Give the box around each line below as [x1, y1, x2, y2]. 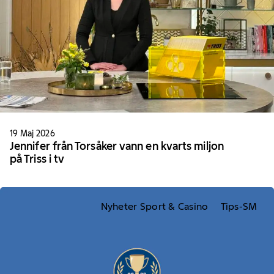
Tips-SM [220, 200, 257, 212]
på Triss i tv [10, 152, 65, 166]
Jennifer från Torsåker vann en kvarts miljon [10, 139, 224, 154]
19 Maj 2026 [10, 128, 55, 139]
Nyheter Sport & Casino [100, 200, 209, 212]
